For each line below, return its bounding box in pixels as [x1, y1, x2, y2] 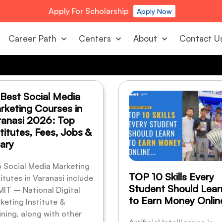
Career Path [8, 33, 57, 44]
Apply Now [137, 7, 172, 15]
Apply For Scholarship [47, 6, 129, 16]
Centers [79, 33, 111, 44]
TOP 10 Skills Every [129, 170, 214, 183]
